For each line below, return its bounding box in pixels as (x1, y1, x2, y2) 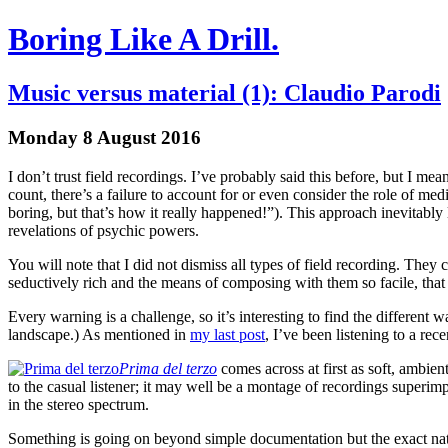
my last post (190, 325, 265, 343)
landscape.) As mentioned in (8, 325, 190, 343)
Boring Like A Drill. (8, 21, 279, 58)
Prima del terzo (119, 359, 217, 377)
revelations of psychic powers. (8, 221, 199, 239)
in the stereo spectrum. (8, 395, 149, 413)
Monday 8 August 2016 (8, 126, 201, 148)
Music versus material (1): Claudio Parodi (8, 79, 441, 106)
